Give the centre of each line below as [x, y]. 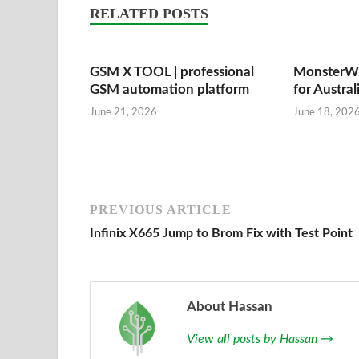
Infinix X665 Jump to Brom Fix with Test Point [221, 234]
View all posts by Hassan [254, 339]
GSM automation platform [169, 89]
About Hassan [230, 307]
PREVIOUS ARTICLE [161, 210]
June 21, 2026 [123, 113]
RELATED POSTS [149, 13]
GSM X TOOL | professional [172, 71]
